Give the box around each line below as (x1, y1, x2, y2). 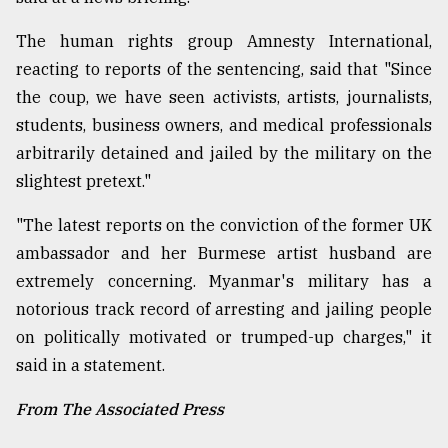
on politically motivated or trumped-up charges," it (16, 326, 432, 347)
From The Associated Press (16, 398, 224, 419)
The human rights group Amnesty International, (16, 30, 432, 51)
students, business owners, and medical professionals (16, 114, 432, 135)
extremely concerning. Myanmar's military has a (16, 270, 432, 291)
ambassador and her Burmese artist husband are (16, 242, 432, 263)
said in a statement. (16, 354, 165, 375)
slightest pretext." (16, 170, 151, 191)
